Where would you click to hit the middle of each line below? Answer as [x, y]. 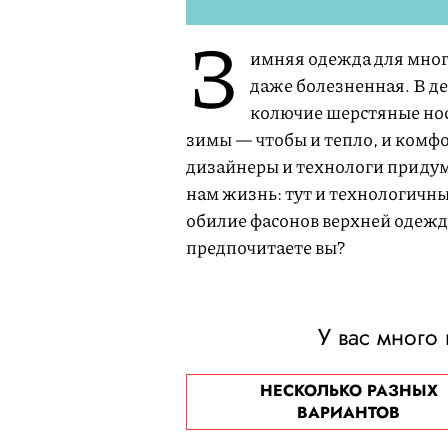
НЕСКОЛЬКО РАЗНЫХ [348, 390]
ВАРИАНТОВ [349, 412]
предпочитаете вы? [265, 247]
